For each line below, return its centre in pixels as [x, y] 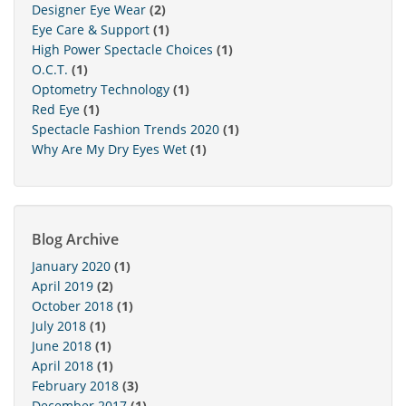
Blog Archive [75, 239]
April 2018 [63, 365]
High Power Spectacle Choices [122, 49]
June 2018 [62, 345]
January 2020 [71, 266]
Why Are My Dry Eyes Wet [109, 149]
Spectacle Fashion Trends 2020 [126, 129]
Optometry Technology [101, 89]
